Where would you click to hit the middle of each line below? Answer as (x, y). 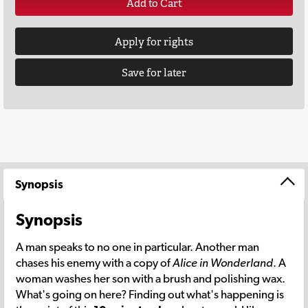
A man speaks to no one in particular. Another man (137, 246)
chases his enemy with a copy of (94, 262)
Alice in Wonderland (223, 262)
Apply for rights (154, 41)
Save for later (154, 72)
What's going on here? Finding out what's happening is (150, 294)
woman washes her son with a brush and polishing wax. (151, 278)
